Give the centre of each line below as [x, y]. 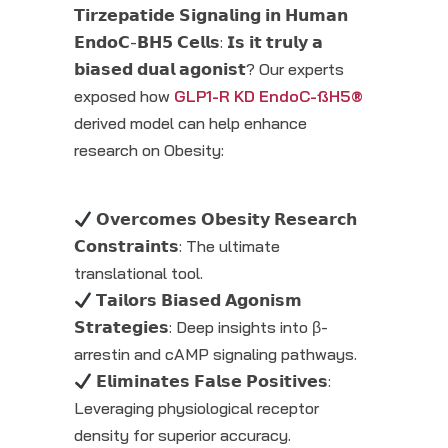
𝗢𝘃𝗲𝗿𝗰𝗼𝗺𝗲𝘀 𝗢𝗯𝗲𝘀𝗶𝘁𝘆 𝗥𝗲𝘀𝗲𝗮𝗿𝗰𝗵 [225, 219]
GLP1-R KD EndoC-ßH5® [268, 96]
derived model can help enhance [190, 123]
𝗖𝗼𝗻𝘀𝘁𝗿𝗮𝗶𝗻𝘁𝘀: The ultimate [177, 246]
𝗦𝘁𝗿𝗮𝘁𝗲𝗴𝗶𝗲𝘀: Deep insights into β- [201, 327]
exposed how [124, 96]
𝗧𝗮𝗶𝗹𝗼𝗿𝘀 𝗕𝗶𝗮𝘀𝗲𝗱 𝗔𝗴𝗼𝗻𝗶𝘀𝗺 [197, 300]
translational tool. [138, 273]
